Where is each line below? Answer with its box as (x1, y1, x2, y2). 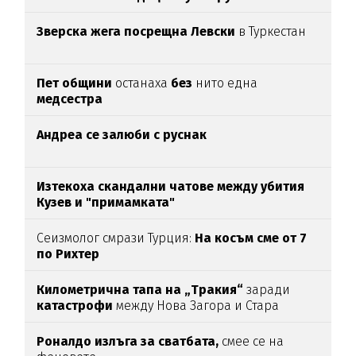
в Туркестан (238, 24, 307, 40)
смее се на (219, 334, 284, 350)
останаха (112, 75, 172, 91)
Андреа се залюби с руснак (37, 127, 207, 143)
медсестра (37, 91, 103, 107)
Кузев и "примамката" (37, 195, 176, 211)
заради (243, 282, 291, 298)
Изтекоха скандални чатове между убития (37, 179, 305, 195)
